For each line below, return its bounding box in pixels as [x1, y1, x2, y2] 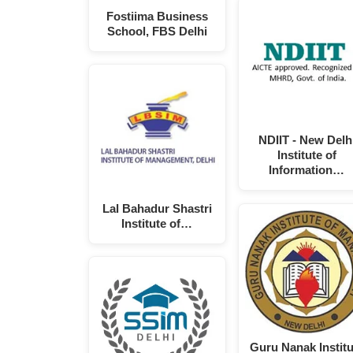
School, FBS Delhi [106, 24, 207, 38]
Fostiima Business [106, 9, 208, 23]
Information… [269, 163, 345, 177]
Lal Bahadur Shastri [102, 201, 212, 215]
